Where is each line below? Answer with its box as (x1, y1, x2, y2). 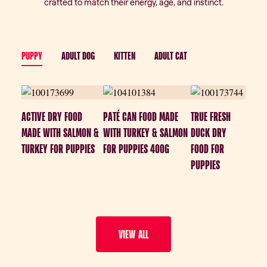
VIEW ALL (118, 228, 149, 241)
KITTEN (114, 49, 135, 63)
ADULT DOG (61, 49, 95, 63)
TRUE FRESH (190, 110, 231, 125)
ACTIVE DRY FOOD (21, 110, 82, 125)
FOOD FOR (190, 142, 224, 157)
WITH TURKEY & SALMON (103, 126, 188, 141)
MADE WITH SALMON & (21, 126, 99, 141)
